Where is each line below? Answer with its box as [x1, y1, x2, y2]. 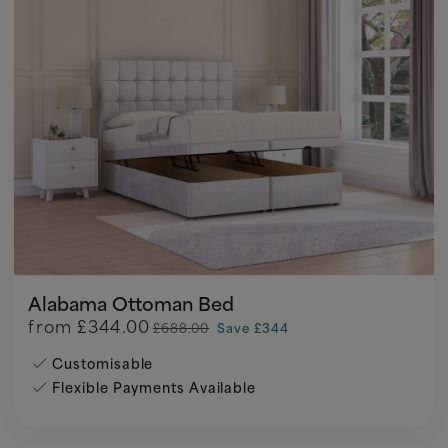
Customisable [52, 352, 154, 374]
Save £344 [217, 317, 289, 338]
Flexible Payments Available [52, 376, 257, 398]
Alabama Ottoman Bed [28, 288, 235, 318]
